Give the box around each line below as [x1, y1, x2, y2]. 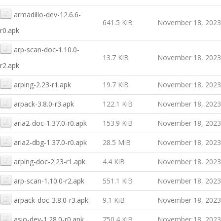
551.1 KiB [103, 176, 133, 185]
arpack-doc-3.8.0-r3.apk [14, 195, 88, 205]
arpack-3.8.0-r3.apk [14, 99, 74, 109]
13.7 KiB [103, 53, 129, 62]
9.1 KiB [103, 195, 125, 205]
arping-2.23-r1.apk [14, 80, 71, 89]
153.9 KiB [103, 118, 133, 128]
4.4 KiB [103, 157, 125, 166]
